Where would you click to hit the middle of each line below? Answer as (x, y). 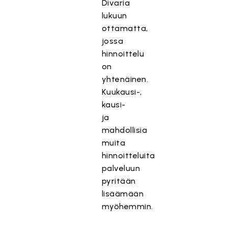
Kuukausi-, (122, 92)
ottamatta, (125, 28)
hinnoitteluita (128, 155)
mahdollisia (124, 130)
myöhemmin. (127, 206)
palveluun (121, 168)
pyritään (119, 181)
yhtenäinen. (125, 79)
